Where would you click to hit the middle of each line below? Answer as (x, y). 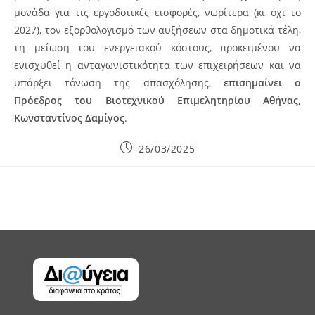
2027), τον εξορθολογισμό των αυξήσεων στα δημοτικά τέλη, (157, 30)
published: (147, 160)
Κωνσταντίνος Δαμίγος (69, 117)
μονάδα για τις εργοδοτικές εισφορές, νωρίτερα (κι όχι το (157, 12)
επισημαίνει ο (262, 82)
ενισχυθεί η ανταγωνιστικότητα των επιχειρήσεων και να (157, 65)
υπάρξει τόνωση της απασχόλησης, (119, 82)
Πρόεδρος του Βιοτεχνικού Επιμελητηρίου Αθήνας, (157, 100)
